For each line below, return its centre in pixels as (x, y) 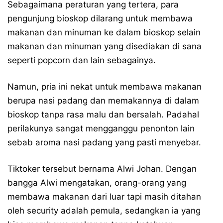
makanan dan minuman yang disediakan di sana (105, 46)
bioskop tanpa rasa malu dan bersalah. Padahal (103, 114)
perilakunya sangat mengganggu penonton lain (101, 128)
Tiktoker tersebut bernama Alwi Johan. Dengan (102, 169)
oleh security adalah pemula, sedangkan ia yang (104, 211)
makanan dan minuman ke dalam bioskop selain (104, 32)
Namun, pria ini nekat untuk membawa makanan (105, 87)
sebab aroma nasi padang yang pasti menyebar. (104, 142)
